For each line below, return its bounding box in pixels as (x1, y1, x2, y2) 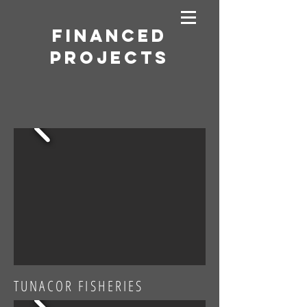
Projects (50, 47, 169, 69)
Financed (52, 25, 167, 47)
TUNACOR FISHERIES (14, 276, 144, 295)
